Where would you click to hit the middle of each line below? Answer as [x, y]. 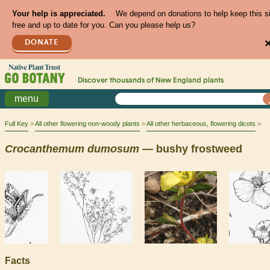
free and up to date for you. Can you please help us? [103, 25]
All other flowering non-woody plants [87, 124]
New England [178, 81]
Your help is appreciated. [58, 14]
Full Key [17, 124]
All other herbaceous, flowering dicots [201, 124]
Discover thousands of [116, 81]
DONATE [42, 42]
